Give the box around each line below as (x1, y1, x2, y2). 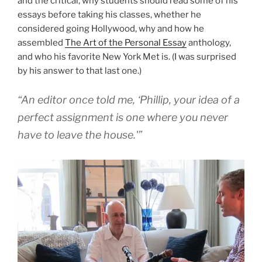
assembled (18, 37, 65, 49)
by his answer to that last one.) (18, 65, 142, 77)
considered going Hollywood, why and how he (18, 23, 204, 35)
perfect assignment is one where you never (18, 111, 228, 123)
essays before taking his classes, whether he (18, 9, 201, 20)
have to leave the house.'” (18, 128, 142, 141)
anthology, (187, 37, 231, 49)
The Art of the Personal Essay (65, 37, 187, 49)
